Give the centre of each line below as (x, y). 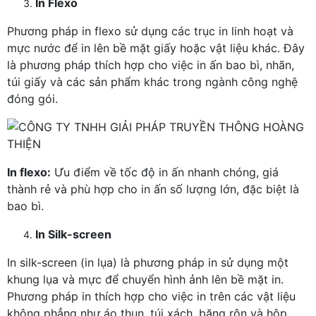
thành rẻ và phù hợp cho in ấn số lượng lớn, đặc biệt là (153, 189)
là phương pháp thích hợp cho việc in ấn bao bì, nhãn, (151, 65)
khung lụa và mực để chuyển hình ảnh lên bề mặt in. (145, 279)
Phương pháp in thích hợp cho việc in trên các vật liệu (151, 296)
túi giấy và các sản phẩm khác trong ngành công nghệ (152, 82)
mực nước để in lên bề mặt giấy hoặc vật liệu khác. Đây (156, 48)
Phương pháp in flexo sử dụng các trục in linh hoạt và (150, 31)
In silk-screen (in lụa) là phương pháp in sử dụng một (148, 262)
